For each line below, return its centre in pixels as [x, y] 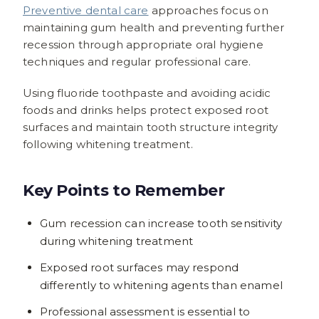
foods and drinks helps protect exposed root [146, 110]
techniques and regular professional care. [137, 61]
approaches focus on [208, 10]
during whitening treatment [117, 241]
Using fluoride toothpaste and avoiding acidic [147, 93]
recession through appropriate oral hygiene [143, 44]
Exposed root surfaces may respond [140, 267]
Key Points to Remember [124, 190]
